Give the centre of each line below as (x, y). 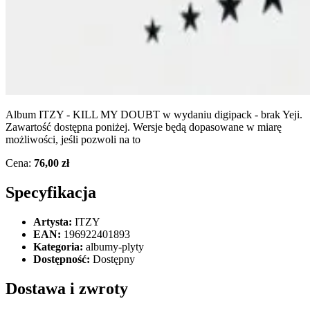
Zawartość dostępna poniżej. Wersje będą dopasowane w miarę (144, 127)
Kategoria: (58, 246)
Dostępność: (62, 259)
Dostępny (112, 259)
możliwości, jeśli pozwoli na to (73, 139)
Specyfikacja (51, 192)
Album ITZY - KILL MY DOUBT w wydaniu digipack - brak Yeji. (154, 114)
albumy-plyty (113, 246)
